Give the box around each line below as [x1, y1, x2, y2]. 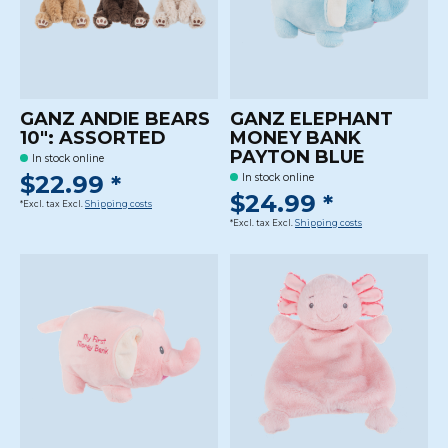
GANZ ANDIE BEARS [20, 107, 210, 130]
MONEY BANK [229, 126, 361, 149]
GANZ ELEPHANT [229, 107, 393, 130]
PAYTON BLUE [229, 145, 365, 168]
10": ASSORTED [20, 126, 166, 149]
